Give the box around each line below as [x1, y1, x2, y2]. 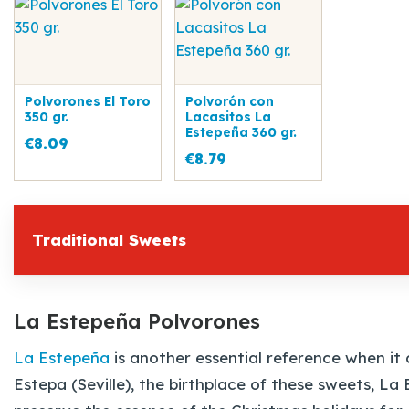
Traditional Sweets [32, 229, 186, 249]
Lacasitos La [185, 108, 271, 124]
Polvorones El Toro [25, 92, 151, 109]
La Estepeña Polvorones [14, 309, 260, 335]
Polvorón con [185, 92, 274, 109]
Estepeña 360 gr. [185, 123, 297, 140]
